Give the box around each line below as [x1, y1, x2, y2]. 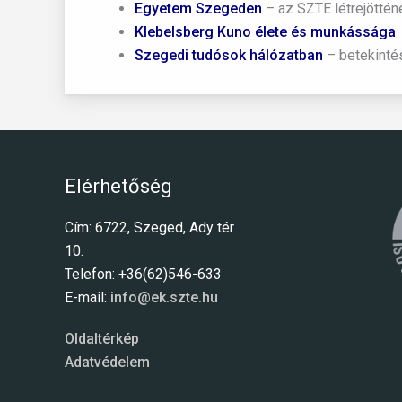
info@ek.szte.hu [110, 289, 218, 307]
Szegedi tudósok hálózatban [135, 47, 323, 64]
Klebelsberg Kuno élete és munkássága [135, 23, 396, 40]
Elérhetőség [65, 175, 172, 198]
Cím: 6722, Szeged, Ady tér [65, 219, 234, 237]
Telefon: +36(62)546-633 [65, 266, 222, 284]
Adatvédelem [65, 354, 150, 371]
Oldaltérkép [65, 330, 139, 348]
